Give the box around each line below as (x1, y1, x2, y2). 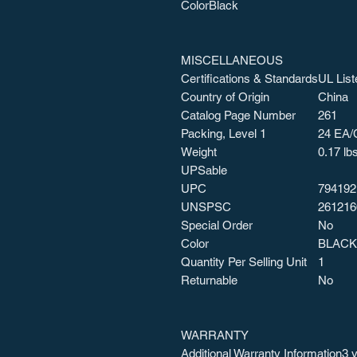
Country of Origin (181, 90, 269, 104)
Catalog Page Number (181, 108, 296, 122)
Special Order (181, 218, 253, 232)
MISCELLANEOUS (181, 53, 283, 67)
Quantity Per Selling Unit (181, 255, 307, 269)
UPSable (181, 163, 227, 177)
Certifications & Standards (181, 72, 318, 85)
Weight (181, 145, 217, 159)
